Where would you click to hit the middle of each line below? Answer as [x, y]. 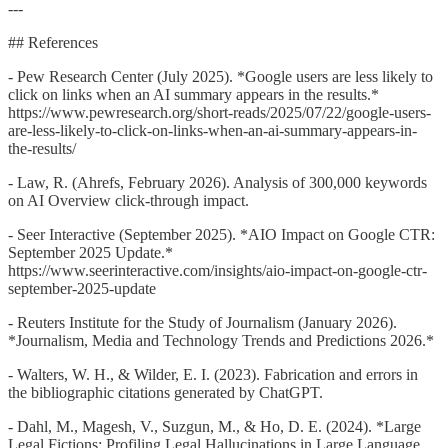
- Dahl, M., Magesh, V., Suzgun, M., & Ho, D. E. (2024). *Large [214, 426]
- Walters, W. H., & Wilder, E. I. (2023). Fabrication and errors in [213, 374]
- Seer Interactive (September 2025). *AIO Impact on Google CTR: [221, 234]
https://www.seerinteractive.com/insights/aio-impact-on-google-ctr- [217, 270]
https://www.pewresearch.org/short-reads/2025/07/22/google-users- [219, 112]
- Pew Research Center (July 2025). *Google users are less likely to [220, 76]
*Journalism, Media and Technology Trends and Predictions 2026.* [221, 340]
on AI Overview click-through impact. [128, 200]
